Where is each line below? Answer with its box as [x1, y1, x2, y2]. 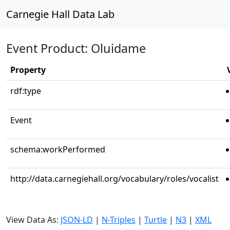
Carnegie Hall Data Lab [6, 7, 114, 21]
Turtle [144, 214, 167, 225]
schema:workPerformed [10, 144, 105, 155]
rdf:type [10, 85, 41, 97]
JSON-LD [61, 214, 93, 225]
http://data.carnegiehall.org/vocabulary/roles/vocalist [10, 173, 219, 184]
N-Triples [102, 214, 136, 225]
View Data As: [6, 214, 61, 225]
